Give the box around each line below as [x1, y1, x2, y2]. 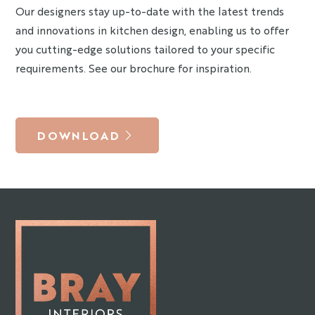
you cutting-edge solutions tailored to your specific [15, 41, 276, 56]
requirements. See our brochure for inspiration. [15, 60, 252, 75]
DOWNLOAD [37, 127, 120, 143]
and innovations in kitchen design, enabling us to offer [15, 22, 290, 37]
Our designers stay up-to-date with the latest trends [15, 4, 285, 18]
